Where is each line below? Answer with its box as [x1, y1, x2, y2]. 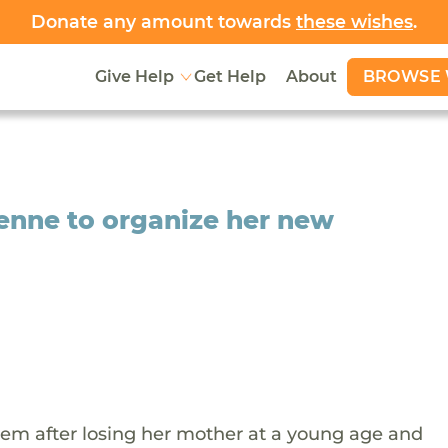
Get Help [193, 67, 266, 87]
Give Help [94, 67, 174, 87]
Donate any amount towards [31, 11, 296, 32]
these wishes [296, 11, 413, 32]
